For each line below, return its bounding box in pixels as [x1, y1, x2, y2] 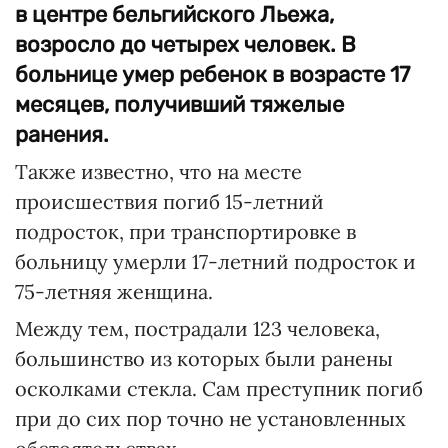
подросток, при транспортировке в [15, 219, 356, 244]
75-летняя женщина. [15, 279, 213, 304]
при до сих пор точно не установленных [15, 406, 406, 431]
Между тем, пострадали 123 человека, [15, 316, 380, 341]
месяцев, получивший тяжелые [15, 91, 344, 118]
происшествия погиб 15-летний [15, 189, 324, 214]
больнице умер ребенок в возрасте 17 [15, 61, 410, 88]
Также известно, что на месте [15, 159, 302, 184]
